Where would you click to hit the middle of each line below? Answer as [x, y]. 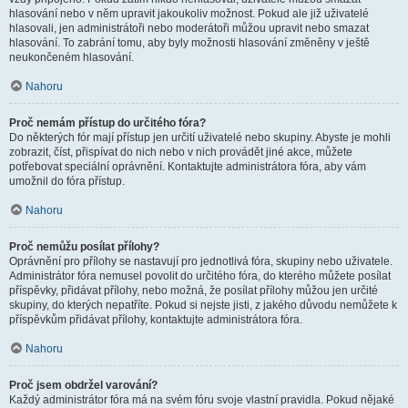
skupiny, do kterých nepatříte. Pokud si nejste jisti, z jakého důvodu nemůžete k [203, 305]
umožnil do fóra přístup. [67, 181]
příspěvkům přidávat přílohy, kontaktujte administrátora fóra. [156, 320]
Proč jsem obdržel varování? [83, 385]
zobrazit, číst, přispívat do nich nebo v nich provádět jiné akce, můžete [181, 152]
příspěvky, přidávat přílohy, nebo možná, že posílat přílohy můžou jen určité [194, 291]
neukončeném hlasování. [71, 57]
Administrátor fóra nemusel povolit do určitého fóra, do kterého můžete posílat [200, 276]
